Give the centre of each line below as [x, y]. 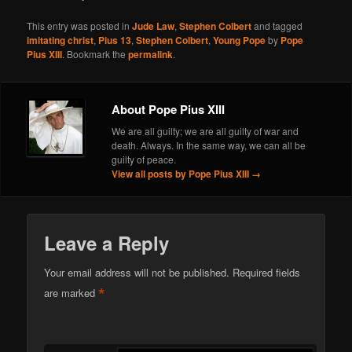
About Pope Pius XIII [169, 110]
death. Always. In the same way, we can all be [209, 145]
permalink [151, 54]
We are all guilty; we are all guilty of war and [205, 131]
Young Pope [240, 40]
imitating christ [60, 40]
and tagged [277, 25]
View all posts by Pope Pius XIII [182, 174]
